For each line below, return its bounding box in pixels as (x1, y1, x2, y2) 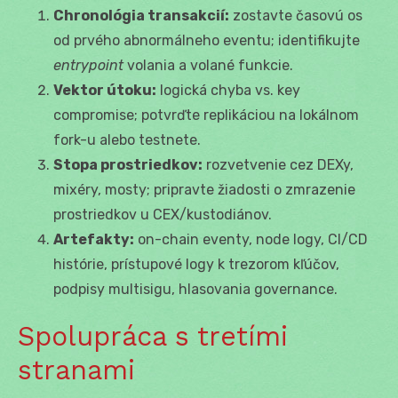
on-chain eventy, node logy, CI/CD (134, 230, 368, 248)
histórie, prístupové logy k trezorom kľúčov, (53, 255, 339, 273)
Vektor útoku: (53, 81, 156, 99)
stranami (18, 354, 135, 386)
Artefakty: (53, 230, 134, 248)
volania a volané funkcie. (123, 56, 293, 74)
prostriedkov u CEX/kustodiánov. (53, 205, 272, 223)
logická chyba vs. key (156, 81, 300, 99)
